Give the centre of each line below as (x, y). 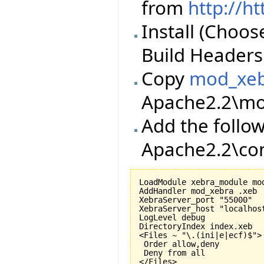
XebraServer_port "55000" (196, 199)
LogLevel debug (172, 217)
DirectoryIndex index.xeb (196, 226)
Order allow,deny (179, 244)
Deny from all (172, 253)
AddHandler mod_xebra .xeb (198, 191)
